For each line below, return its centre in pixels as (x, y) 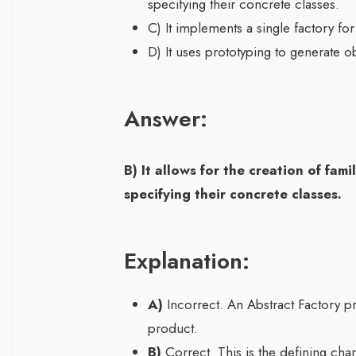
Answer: (166, 119)
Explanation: (187, 261)
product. (173, 329)
